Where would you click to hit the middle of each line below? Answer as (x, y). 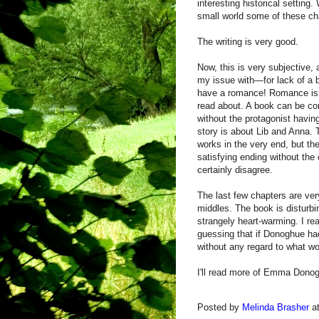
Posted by (220, 308)
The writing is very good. (248, 42)
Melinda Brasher (276, 308)
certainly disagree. (235, 170)
